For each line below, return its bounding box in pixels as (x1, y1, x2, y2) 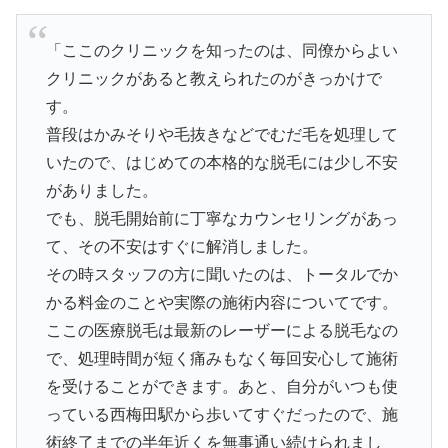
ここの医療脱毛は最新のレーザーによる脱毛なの (45, 322, 398, 340)
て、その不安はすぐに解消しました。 (45, 238, 318, 256)
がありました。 (45, 182, 158, 200)
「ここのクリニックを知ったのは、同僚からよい (45, 42, 398, 60)
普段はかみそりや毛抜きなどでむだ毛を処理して (45, 126, 398, 144)
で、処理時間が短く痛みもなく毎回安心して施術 (45, 350, 398, 368)
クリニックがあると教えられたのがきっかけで (45, 70, 382, 88)
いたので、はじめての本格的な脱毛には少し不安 (45, 154, 398, 172)
